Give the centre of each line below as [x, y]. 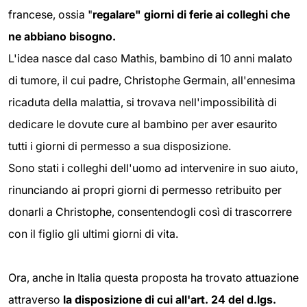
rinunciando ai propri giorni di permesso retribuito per [145, 190]
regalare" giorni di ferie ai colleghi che [191, 15]
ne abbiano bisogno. [62, 37]
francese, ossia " [50, 15]
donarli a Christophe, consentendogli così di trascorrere [150, 212]
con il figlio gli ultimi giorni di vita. [93, 234]
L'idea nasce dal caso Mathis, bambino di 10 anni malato [150, 59]
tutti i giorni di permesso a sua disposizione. [120, 146]
